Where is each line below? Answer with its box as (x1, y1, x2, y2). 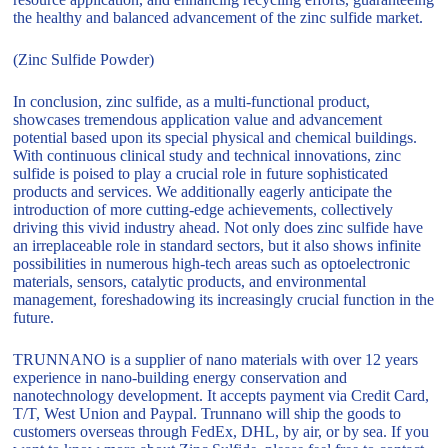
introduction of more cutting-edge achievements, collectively (13, 201, 394, 219)
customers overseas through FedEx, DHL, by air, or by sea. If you (13, 423, 430, 441)
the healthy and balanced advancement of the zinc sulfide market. (13, 9, 424, 27)
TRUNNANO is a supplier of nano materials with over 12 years (13, 351, 419, 369)
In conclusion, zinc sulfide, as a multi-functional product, (13, 93, 371, 111)
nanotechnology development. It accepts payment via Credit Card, (13, 387, 430, 405)
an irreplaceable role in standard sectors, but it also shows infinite (13, 237, 422, 255)
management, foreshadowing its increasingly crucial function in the (13, 291, 435, 309)
